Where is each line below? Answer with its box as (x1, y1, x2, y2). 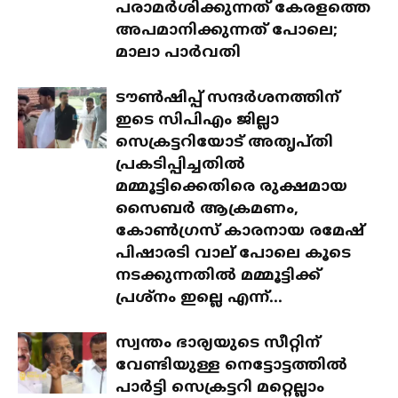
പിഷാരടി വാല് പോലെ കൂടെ (115, 244, 351, 264)
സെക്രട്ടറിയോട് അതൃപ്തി (115, 133, 333, 153)
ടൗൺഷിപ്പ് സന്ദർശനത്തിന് (115, 89, 339, 108)
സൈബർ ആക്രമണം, (115, 200, 298, 219)
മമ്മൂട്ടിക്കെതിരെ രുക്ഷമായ (115, 178, 347, 197)
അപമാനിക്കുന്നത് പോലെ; (115, 21, 338, 41)
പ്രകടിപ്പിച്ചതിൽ (115, 155, 245, 175)
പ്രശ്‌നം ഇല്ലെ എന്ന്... (115, 289, 283, 308)
